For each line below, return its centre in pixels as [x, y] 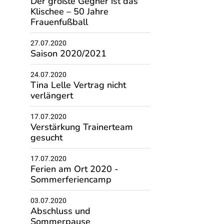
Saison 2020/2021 [68, 52]
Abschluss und [60, 210]
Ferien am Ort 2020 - [74, 168]
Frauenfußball [59, 21]
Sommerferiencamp [71, 178]
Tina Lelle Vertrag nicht [78, 84]
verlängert [51, 94]
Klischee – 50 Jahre [69, 10]
